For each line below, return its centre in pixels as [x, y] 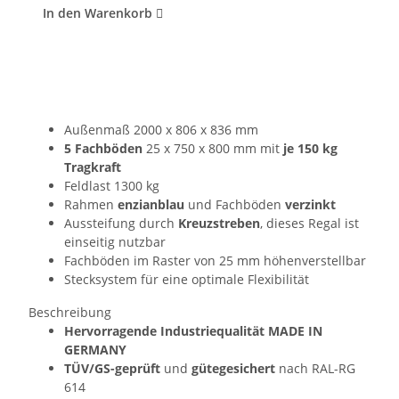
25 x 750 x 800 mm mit [213, 148]
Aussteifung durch [121, 223]
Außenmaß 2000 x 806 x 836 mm [161, 129]
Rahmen [91, 204]
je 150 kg [310, 148]
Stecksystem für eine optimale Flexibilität [187, 279]
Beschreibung [70, 312]
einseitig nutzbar [115, 241]
